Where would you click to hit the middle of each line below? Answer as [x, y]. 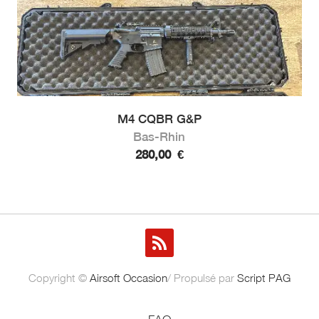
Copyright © [59, 277]
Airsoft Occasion [129, 277]
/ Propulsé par [202, 277]
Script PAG [264, 277]
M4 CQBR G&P [159, 119]
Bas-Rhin [159, 136]
